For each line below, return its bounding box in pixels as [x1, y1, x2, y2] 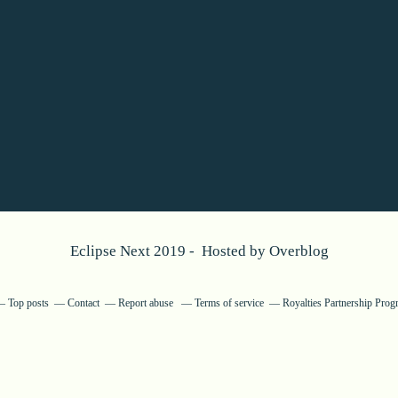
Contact [68, 297, 99, 309]
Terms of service [195, 297, 264, 309]
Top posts [8, 297, 49, 309]
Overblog [268, 243, 329, 259]
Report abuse [118, 297, 176, 309]
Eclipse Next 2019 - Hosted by [69, 243, 269, 259]
